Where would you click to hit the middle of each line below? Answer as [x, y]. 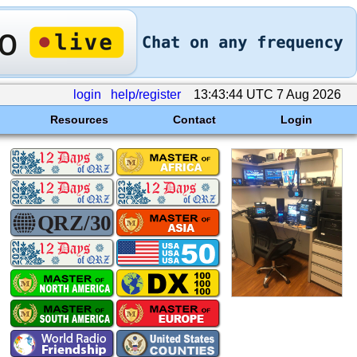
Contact [194, 120]
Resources [79, 120]
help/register [146, 94]
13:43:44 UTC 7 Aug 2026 [267, 94]
